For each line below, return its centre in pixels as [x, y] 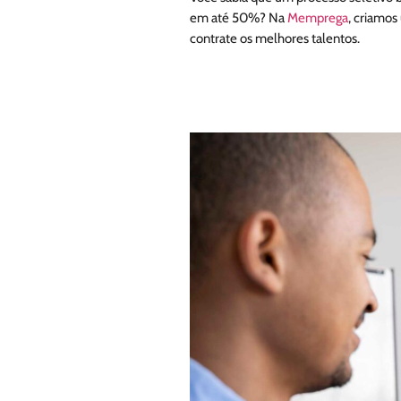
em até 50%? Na [238, 18]
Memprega [317, 18]
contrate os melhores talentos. [274, 39]
